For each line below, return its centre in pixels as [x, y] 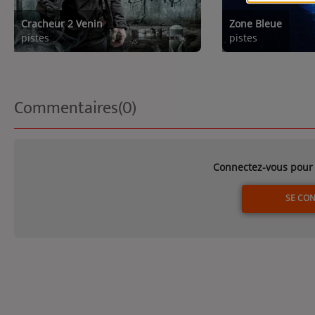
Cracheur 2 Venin [62, 23]
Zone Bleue [256, 23]
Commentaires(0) [75, 108]
